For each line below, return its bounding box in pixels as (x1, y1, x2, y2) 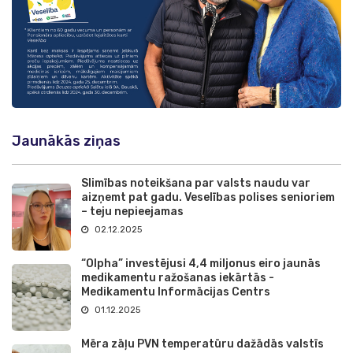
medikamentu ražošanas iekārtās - (81, 270, 274, 284)
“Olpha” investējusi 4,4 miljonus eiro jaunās (81, 256, 321, 270)
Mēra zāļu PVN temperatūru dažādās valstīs (81, 336, 324, 351)
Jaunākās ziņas (12, 132, 121, 150)
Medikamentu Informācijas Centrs (81, 284, 270, 299)
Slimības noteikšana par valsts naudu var (81, 176, 310, 190)
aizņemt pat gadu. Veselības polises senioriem (81, 190, 335, 204)
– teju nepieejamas (81, 204, 184, 218)
